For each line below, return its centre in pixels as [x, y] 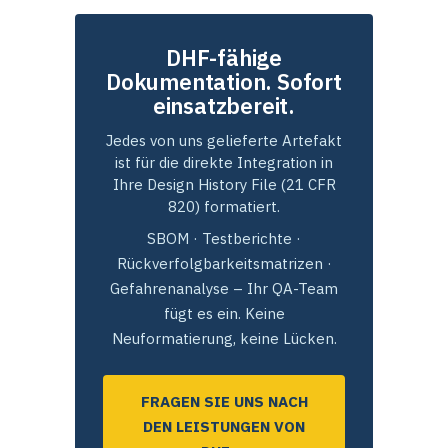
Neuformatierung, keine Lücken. [224, 339]
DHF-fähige [223, 58]
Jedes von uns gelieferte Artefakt [224, 141]
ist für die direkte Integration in [224, 163]
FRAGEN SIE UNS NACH [224, 402]
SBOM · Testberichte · [224, 239]
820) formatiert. [224, 207]
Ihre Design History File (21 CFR [224, 185]
